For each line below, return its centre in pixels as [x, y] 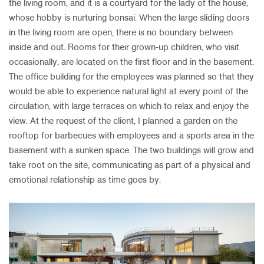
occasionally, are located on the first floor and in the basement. [131, 62]
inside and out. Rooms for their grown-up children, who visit [124, 48]
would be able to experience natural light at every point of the [128, 92]
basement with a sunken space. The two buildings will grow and [131, 151]
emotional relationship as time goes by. [85, 180]
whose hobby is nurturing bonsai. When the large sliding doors [129, 18]
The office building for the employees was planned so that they [131, 77]
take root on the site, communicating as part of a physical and [130, 166]
